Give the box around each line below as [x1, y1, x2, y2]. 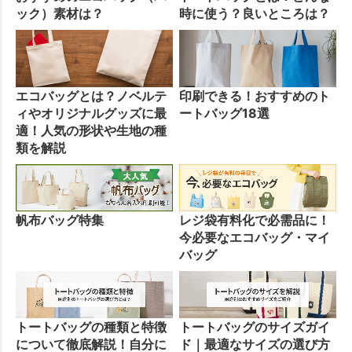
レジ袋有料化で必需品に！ [179, 211, 331, 228]
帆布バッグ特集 [16, 211, 104, 228]
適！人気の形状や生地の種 [16, 123, 167, 139]
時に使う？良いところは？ [179, 5, 331, 22]
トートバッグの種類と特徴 [16, 318, 167, 335]
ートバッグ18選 [179, 105, 270, 122]
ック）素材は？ [16, 5, 104, 22]
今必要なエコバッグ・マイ [179, 229, 331, 245]
